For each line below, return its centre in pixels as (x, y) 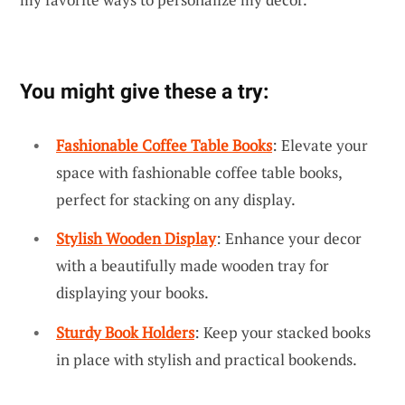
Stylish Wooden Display (136, 239)
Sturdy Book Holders (125, 332)
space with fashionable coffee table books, (199, 172)
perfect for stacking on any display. (176, 199)
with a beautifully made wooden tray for (193, 266)
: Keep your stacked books (283, 332)
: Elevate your (320, 145)
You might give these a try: (144, 91)
